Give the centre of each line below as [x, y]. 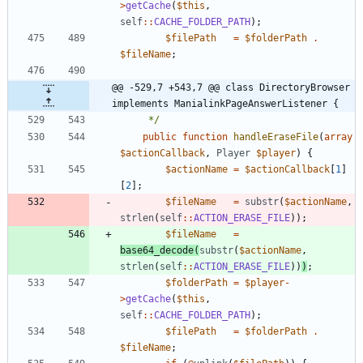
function [205, 137]
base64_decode [157, 250]
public [160, 137]
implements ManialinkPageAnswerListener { [225, 103]
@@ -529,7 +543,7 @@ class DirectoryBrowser [231, 87]
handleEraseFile [276, 137]
